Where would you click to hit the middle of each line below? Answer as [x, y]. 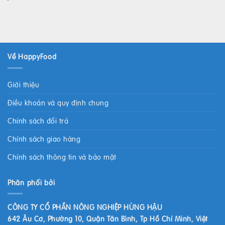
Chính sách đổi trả [38, 120]
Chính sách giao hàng [44, 138]
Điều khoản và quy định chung [58, 102]
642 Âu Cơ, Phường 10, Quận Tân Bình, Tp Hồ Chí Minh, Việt [108, 219]
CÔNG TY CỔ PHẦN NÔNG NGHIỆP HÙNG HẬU [85, 207]
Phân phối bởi [31, 182]
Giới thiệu [23, 84]
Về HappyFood [32, 57]
